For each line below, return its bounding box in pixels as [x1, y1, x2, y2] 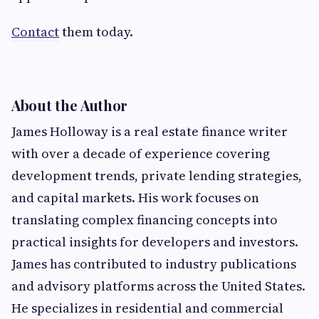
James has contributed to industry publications [11, 255, 296, 273]
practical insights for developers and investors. [11, 233, 298, 251]
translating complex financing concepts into [11, 211, 278, 229]
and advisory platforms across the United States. [11, 277, 305, 296]
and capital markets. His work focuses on [11, 189, 259, 207]
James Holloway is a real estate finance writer [11, 122, 288, 141]
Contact [11, 23, 59, 41]
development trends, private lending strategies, [11, 167, 302, 185]
